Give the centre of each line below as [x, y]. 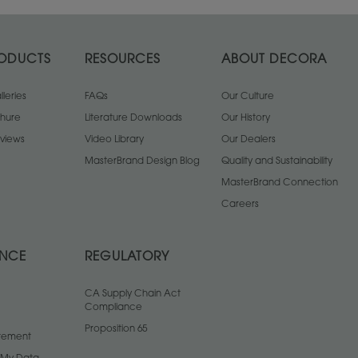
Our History [246, 118]
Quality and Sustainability [277, 161]
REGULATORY [127, 258]
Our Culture [248, 97]
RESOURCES [123, 60]
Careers [240, 205]
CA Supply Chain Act [133, 294]
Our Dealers [249, 140]
